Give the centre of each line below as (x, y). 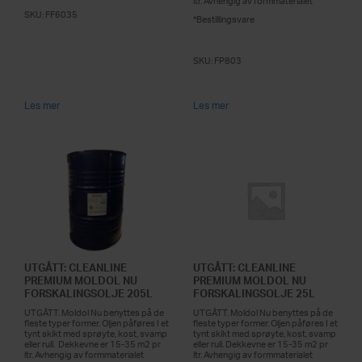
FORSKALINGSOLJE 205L (88, 294)
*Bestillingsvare (224, 20)
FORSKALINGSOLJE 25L (254, 294)
